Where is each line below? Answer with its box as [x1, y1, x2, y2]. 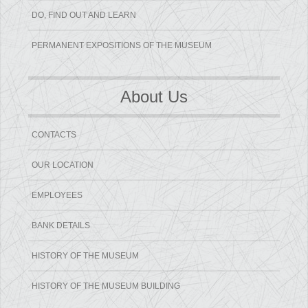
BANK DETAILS [32, 221, 91, 231]
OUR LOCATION [32, 160, 94, 170]
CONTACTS [32, 130, 77, 140]
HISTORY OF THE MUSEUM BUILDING [32, 281, 181, 291]
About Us [120, 87, 188, 107]
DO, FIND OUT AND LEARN [32, 10, 137, 21]
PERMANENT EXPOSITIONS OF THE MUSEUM [32, 41, 212, 51]
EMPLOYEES [32, 190, 83, 201]
